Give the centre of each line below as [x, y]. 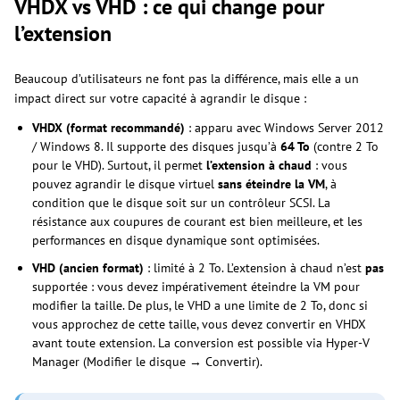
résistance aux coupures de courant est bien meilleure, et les [197, 222]
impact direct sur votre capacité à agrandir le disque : [160, 99]
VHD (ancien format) [88, 268]
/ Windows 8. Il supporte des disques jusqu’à [156, 147]
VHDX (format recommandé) [108, 128]
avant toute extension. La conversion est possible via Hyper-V [201, 343]
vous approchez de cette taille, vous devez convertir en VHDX [199, 325]
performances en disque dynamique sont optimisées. [176, 241]
